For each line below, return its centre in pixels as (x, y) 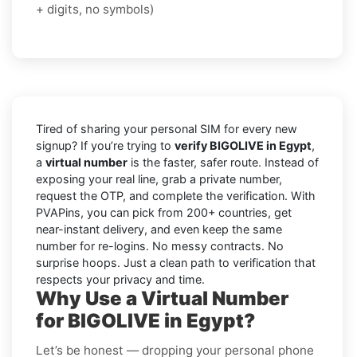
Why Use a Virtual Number (162, 298)
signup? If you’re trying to (105, 145)
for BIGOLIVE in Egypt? (145, 320)
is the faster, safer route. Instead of (223, 162)
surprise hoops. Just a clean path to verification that (176, 262)
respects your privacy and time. (120, 279)
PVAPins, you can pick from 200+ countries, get (164, 212)
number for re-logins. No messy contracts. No (160, 245)
